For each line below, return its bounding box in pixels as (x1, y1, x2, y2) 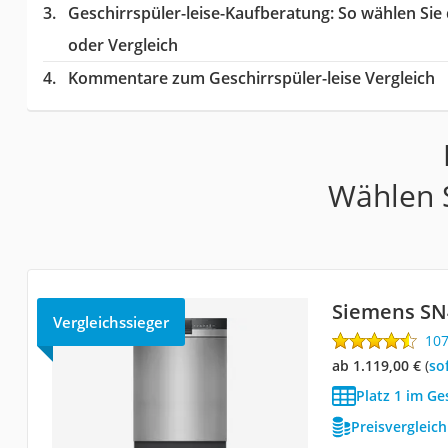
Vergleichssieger (52, 312, 169, 332)
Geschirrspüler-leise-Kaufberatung (67, 2, 330, 24)
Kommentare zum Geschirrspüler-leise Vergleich (67, 67, 435, 89)
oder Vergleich (67, 34, 178, 56)
